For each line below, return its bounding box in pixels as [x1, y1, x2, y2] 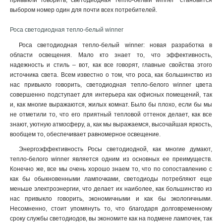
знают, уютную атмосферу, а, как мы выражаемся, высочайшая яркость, [10, 121, 212, 128]
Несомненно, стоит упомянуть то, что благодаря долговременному [10, 205, 212, 212]
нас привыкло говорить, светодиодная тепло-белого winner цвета [10, 81, 212, 88]
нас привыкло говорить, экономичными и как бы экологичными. [10, 195, 212, 202]
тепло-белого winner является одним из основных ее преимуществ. [10, 156, 212, 163]
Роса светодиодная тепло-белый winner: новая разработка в [19, 42, 212, 49]
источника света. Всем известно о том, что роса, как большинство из [10, 71, 212, 78]
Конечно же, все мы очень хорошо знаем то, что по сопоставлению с [10, 166, 212, 172]
